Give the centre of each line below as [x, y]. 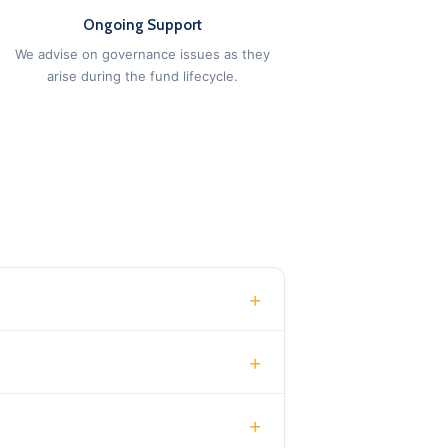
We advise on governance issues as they [142, 54]
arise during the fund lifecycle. [142, 76]
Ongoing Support [142, 25]
